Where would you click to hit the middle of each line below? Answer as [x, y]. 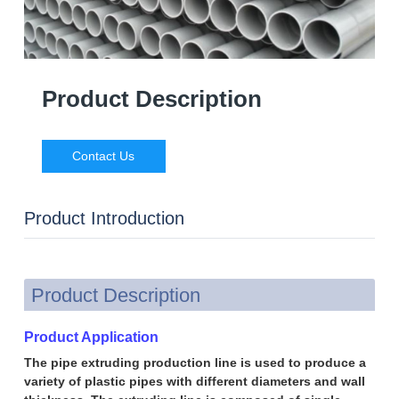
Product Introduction [104, 218]
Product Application [91, 337]
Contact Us [104, 155]
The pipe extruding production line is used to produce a [195, 362]
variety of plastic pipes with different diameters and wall [194, 381]
